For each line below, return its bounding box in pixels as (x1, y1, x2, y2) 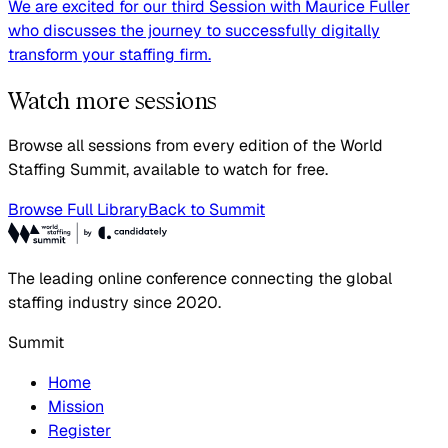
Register (48, 420, 111, 442)
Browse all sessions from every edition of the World (8, 135, 383, 157)
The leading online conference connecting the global (8, 268, 392, 290)
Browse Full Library (8, 199, 148, 221)
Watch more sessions (8, 86, 217, 116)
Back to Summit (148, 199, 265, 221)
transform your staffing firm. (8, 44, 211, 66)
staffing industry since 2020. (8, 292, 221, 314)
